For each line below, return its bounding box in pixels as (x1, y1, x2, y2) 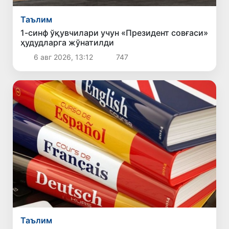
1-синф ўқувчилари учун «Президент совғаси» (20, 27, 209, 38)
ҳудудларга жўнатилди (20, 37, 114, 48)
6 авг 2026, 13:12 (31, 52, 95, 61)
